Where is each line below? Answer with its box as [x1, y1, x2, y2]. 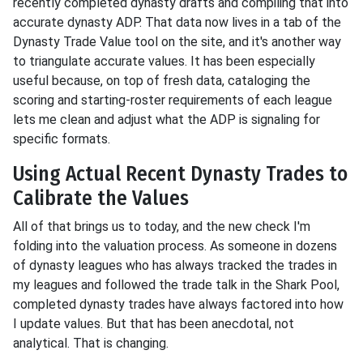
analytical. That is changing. [13, 335, 169, 352]
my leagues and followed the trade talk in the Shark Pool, [13, 277, 340, 293]
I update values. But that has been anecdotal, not [13, 316, 294, 332]
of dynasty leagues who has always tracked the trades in [13, 258, 337, 274]
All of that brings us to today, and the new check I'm [13, 219, 310, 235]
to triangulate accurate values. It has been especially [13, 53, 315, 70]
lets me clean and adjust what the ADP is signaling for [13, 112, 320, 128]
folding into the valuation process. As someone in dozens [13, 238, 337, 254]
